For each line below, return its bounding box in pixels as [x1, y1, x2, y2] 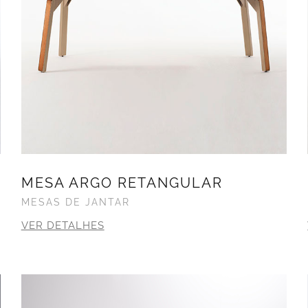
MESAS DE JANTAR [21, 197, 130, 208]
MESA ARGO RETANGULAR [21, 175, 223, 192]
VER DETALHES [21, 219, 104, 232]
